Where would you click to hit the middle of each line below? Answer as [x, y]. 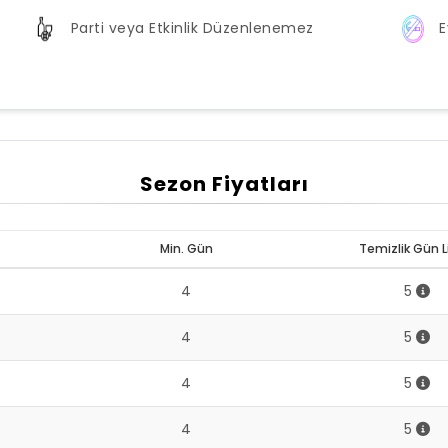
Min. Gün [186, 248]
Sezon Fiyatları [224, 184]
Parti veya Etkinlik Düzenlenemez [192, 27]
